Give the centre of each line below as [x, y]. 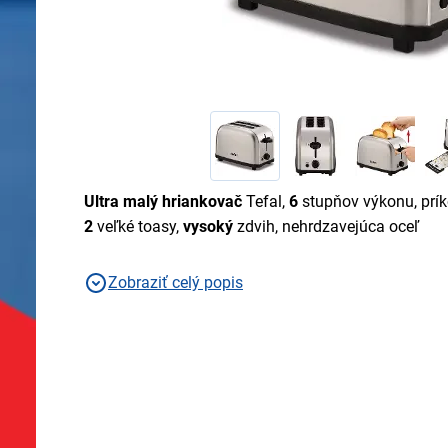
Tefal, [267, 202]
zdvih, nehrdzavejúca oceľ [328, 227]
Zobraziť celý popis [175, 283]
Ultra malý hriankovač [165, 202]
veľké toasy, [138, 227]
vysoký [210, 227]
